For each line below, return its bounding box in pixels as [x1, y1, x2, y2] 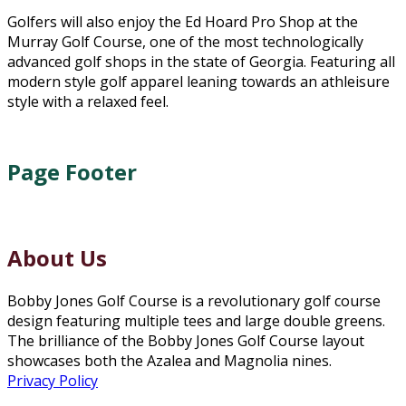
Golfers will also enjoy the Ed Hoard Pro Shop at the [7, 12, 358, 33]
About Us [7, 243, 107, 274]
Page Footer [7, 157, 137, 188]
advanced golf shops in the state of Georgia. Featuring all [7, 52, 395, 72]
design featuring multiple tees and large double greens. [7, 310, 385, 331]
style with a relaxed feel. [7, 92, 169, 112]
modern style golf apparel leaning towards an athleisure [7, 72, 390, 92]
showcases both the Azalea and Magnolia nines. [7, 350, 332, 371]
